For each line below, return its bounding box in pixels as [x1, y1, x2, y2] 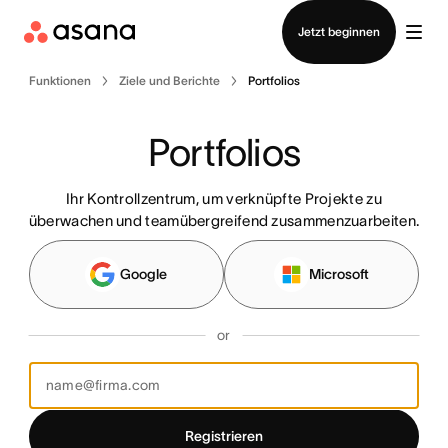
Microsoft [309, 266, 370, 282]
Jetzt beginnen [298, 25, 380, 38]
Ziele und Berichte [118, 74, 220, 87]
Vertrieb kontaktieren [151, 4, 297, 21]
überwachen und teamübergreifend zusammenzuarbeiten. [28, 212, 420, 229]
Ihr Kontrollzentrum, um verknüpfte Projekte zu [66, 190, 382, 207]
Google [120, 266, 168, 282]
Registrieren [185, 428, 263, 444]
